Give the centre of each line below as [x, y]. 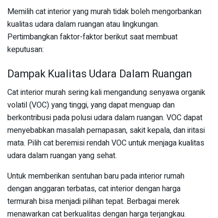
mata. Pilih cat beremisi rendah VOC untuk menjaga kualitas [106, 143]
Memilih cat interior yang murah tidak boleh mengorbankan [104, 11]
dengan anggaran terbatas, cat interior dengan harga [94, 189]
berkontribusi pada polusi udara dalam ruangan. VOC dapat [105, 118]
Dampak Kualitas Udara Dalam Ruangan [100, 74]
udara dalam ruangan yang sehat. [62, 156]
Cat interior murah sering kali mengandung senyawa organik [106, 93]
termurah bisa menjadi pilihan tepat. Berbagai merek [93, 202]
